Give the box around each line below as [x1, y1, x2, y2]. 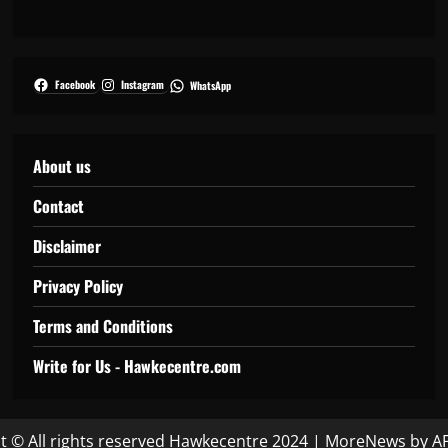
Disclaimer [33, 234, 102, 259]
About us [33, 154, 92, 179]
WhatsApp [190, 77, 232, 93]
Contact [33, 194, 85, 219]
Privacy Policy [33, 274, 124, 299]
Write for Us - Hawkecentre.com [33, 354, 242, 379]
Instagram [120, 77, 164, 93]
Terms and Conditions [33, 314, 174, 339]
